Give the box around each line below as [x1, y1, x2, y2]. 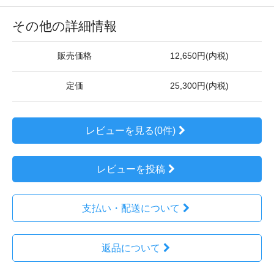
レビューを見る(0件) [86, 125, 176, 136]
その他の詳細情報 [12, 19, 117, 34]
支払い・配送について [81, 203, 180, 214]
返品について [101, 243, 160, 254]
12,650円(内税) [170, 51, 229, 61]
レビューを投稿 [96, 164, 165, 175]
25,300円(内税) [170, 81, 229, 91]
